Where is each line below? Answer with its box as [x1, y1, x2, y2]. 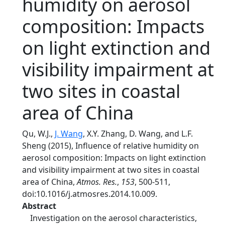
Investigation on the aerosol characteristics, [30, 212, 197, 223]
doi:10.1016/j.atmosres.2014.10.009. [22, 188, 157, 199]
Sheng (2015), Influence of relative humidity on [22, 140, 199, 151]
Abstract [22, 200, 56, 211]
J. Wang [55, 128, 83, 139]
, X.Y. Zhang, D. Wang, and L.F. [83, 128, 193, 139]
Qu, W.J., [22, 128, 55, 139]
